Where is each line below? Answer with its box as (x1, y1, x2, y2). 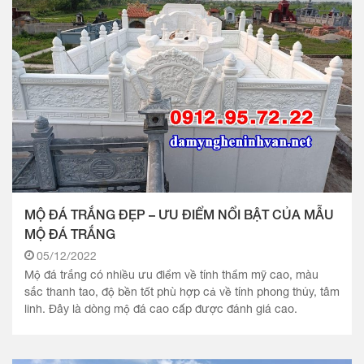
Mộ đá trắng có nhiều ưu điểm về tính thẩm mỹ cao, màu (24, 268, 318, 282)
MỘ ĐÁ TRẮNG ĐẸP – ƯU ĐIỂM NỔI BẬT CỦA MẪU (24, 206, 334, 222)
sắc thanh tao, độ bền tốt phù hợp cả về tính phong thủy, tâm (24, 285, 340, 299)
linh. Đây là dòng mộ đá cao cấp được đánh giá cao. (24, 302, 297, 316)
